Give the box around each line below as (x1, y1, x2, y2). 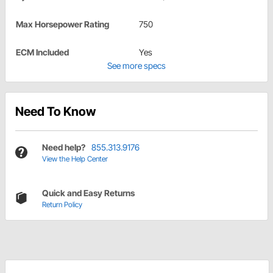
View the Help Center (42, 154, 108, 163)
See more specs (107, 60, 166, 71)
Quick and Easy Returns (42, 187, 135, 198)
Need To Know (15, 104, 96, 119)
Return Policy (42, 199, 82, 209)
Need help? (42, 141, 85, 152)
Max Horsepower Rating (16, 18, 109, 29)
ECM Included (16, 46, 69, 57)
